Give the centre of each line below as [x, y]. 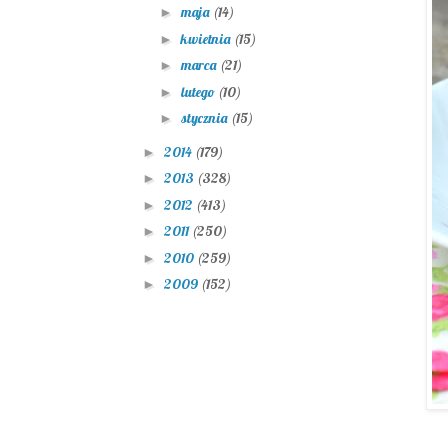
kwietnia [207, 38]
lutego [199, 91]
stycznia [205, 118]
